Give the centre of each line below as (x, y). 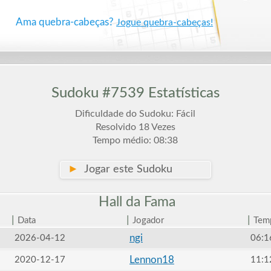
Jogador (148, 220)
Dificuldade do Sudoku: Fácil (135, 114)
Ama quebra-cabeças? (66, 22)
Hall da (120, 202)
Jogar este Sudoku (125, 169)
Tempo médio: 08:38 (135, 140)
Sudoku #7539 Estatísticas (135, 93)
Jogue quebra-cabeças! (165, 22)
